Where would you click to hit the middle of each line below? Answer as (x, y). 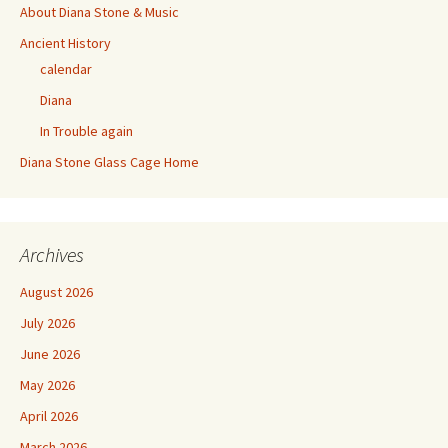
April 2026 (49, 416)
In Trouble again (86, 131)
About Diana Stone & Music (99, 12)
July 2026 (47, 323)
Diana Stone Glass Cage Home (109, 162)
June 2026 (50, 354)
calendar (66, 69)
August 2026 (56, 292)
